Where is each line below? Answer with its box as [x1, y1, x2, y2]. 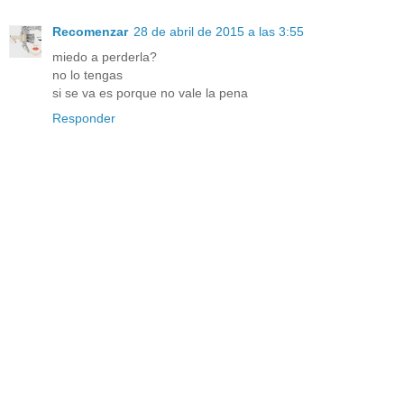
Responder [52, 111, 115, 126]
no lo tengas [52, 68, 123, 83]
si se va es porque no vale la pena [52, 86, 248, 101]
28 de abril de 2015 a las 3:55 [133, 24, 304, 40]
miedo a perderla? [52, 50, 157, 65]
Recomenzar [52, 24, 128, 40]
